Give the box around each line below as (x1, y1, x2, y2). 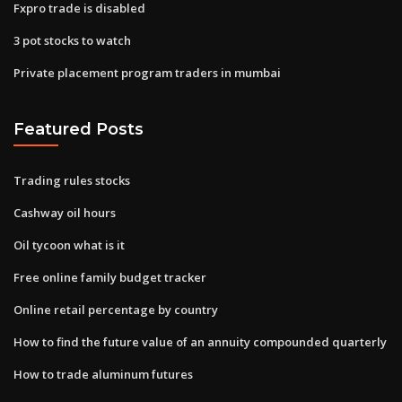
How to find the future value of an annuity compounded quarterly (13, 333, 387, 350)
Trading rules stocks (13, 171, 130, 188)
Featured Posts (13, 119, 144, 139)
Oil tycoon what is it (13, 236, 125, 253)
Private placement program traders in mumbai (13, 64, 281, 81)
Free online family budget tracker (13, 268, 206, 285)
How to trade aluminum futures (13, 365, 193, 382)
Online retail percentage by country (13, 301, 218, 318)
